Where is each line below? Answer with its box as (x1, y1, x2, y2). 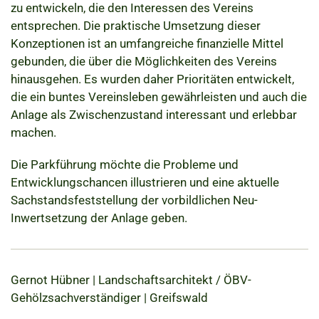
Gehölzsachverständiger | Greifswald (11, 290, 208, 305)
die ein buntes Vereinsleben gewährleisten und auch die (11, 89, 307, 104)
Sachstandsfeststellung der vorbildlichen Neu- (11, 192, 258, 207)
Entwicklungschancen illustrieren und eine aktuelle (11, 174, 279, 189)
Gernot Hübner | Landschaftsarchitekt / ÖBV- (11, 272, 251, 287)
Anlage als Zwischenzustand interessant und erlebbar (11, 107, 297, 122)
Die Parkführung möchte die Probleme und (11, 157, 239, 172)
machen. (11, 125, 56, 140)
